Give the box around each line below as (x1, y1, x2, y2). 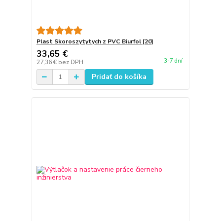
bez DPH (58, 58, 83, 67)
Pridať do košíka (91, 72, 147, 82)
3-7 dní (163, 57, 183, 65)
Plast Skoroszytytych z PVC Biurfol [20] (36, 37, 153, 46)
